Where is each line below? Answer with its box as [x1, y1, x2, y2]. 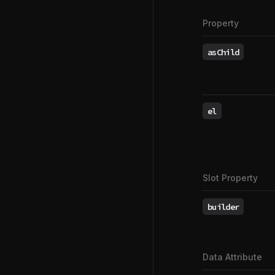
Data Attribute [203, 252, 262, 262]
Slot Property [203, 172, 258, 183]
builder [207, 201, 239, 212]
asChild [207, 46, 239, 58]
